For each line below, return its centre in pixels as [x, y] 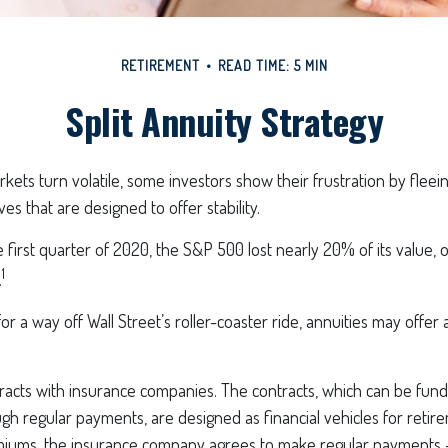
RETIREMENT [160, 65]
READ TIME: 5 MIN [272, 65]
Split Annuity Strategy [224, 120]
